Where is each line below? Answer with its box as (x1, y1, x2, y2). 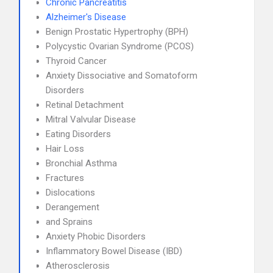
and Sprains (46, 216, 93, 227)
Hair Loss (46, 143, 84, 154)
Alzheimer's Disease (46, 12, 126, 23)
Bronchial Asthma (46, 158, 117, 169)
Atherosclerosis (46, 260, 110, 271)
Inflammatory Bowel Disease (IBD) (46, 246, 182, 257)
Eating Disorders (46, 129, 111, 140)
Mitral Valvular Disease (46, 114, 136, 125)
